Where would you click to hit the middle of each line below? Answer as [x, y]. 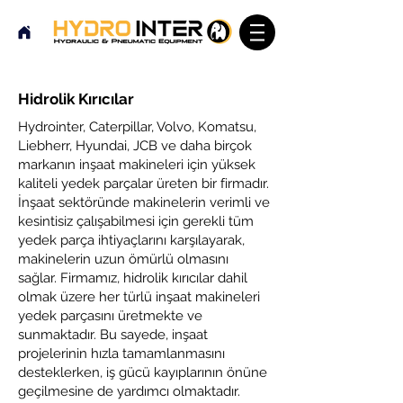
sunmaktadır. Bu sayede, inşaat [113, 335]
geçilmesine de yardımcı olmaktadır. [129, 391]
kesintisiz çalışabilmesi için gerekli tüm [136, 221]
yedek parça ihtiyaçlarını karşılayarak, [131, 240]
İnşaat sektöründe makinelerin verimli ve [144, 202]
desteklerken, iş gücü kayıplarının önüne [143, 372]
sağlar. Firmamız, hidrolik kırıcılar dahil [133, 278]
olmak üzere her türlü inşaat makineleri [139, 297]
